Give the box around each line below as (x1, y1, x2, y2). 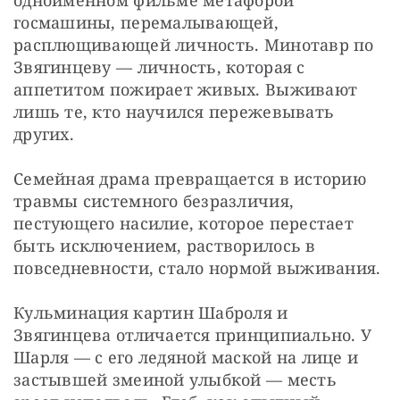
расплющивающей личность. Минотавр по (13, 34, 374, 56)
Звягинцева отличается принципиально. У (13, 324, 372, 346)
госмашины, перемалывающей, (13, 12, 279, 34)
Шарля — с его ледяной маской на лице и (13, 346, 359, 369)
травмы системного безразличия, (13, 190, 295, 212)
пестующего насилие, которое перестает (13, 212, 354, 235)
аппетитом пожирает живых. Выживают (13, 79, 358, 101)
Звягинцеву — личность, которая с (13, 56, 305, 79)
